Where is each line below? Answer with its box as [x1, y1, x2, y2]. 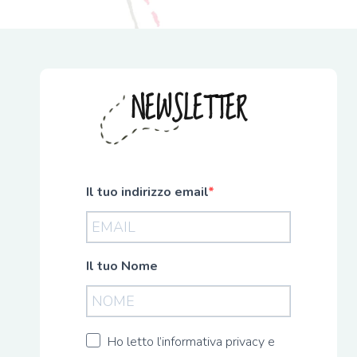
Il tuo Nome [86, 257, 158, 275]
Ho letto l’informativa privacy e [108, 333, 275, 351]
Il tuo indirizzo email [86, 183, 208, 201]
